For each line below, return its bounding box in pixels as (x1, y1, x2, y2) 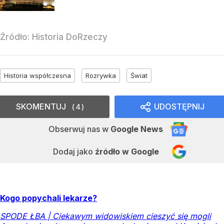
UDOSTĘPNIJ (154, 101, 204, 111)
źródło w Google (94, 146, 159, 156)
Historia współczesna (4, 71, 71, 79)
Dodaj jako (52, 146, 95, 156)
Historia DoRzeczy (32, 31, 107, 42)
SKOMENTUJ (16, 101, 66, 111)
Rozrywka (85, 71, 116, 79)
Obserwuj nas (48, 123, 102, 134)
